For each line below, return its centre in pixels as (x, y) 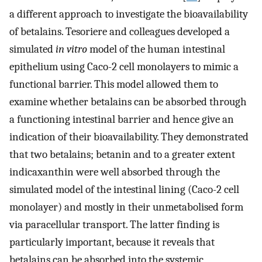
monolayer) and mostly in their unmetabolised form (126, 207)
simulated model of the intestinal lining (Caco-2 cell (124, 190)
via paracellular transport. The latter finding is (114, 225)
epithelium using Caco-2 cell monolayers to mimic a (124, 67)
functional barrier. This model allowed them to (114, 85)
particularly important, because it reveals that (112, 242)
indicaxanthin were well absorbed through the (115, 172)
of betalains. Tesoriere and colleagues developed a (120, 32)
